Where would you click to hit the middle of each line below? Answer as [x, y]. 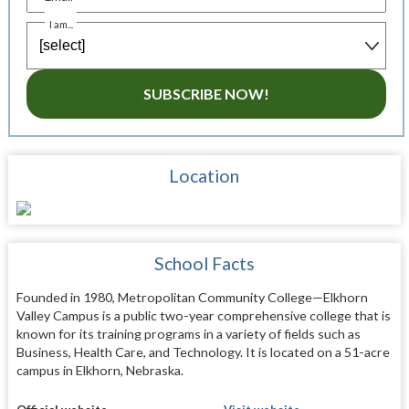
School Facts [204, 264]
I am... [62, 24]
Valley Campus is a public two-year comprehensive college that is [203, 316]
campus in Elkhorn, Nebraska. [100, 371]
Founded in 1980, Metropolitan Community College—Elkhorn [192, 298]
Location [204, 176]
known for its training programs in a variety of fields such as [188, 334]
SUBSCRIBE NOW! [206, 93]
